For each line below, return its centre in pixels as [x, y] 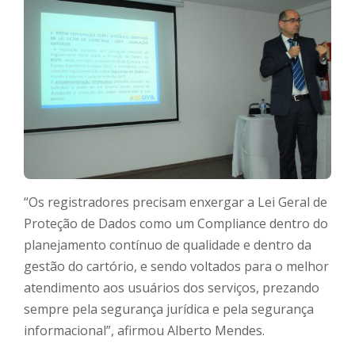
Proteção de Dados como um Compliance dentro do [176, 223]
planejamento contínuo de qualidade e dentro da [168, 244]
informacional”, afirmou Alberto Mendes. [144, 330]
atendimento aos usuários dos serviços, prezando [172, 287]
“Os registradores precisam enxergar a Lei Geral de [176, 202]
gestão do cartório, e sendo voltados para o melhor [176, 266]
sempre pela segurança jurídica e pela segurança [169, 309]
